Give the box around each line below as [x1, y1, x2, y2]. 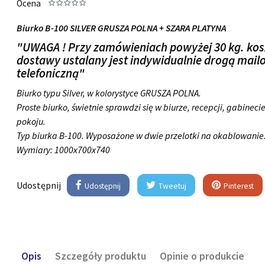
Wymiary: [17, 144, 55, 156]
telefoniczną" [17, 66, 85, 82]
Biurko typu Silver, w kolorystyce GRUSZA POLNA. [17, 87, 202, 99]
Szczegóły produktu [54, 249, 146, 263]
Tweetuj [157, 181, 187, 192]
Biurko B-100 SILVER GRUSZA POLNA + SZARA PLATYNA [17, 22, 227, 34]
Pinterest [222, 181, 254, 192]
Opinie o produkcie [159, 249, 244, 263]
